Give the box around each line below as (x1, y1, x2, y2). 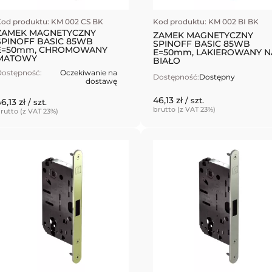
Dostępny (199, 72, 235, 82)
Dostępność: (152, 72, 199, 82)
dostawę (86, 76, 117, 86)
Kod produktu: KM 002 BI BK (152, 17, 259, 27)
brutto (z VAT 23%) (152, 104, 216, 114)
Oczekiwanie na (60, 68, 117, 78)
